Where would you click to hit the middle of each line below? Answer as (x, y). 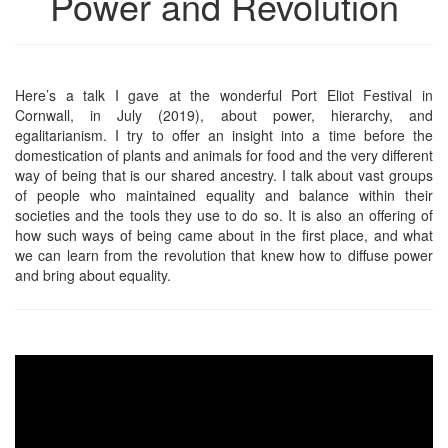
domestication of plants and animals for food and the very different (224, 154)
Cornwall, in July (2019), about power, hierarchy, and (224, 114)
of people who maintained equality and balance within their (224, 194)
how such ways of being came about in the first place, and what (224, 234)
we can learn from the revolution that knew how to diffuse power (224, 254)
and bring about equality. (93, 274)
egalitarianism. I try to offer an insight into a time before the (224, 134)
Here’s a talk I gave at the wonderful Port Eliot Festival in (224, 94)
